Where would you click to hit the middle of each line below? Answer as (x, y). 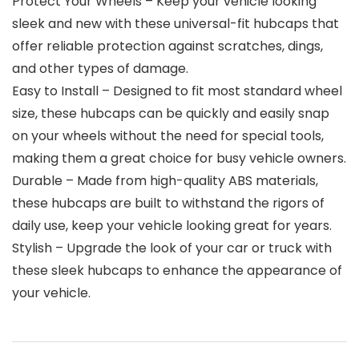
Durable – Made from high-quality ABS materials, (165, 180)
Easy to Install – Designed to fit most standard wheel (177, 91)
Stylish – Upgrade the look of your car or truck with (172, 248)
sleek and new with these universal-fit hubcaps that (175, 23)
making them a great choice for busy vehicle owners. (179, 158)
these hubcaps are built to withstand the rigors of (168, 203)
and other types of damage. (100, 68)
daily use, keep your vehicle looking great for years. (172, 225)
